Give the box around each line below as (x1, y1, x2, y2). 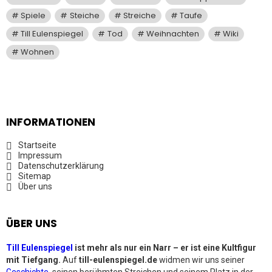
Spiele (21, 9, 46, 21)
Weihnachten (146, 27, 199, 39)
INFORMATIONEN (6, 114, 95, 129)
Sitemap (18, 171, 51, 181)
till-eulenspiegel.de (79, 254, 157, 265)
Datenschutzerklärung (18, 160, 104, 171)
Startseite (18, 140, 56, 150)
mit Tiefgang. (6, 254, 61, 265)
